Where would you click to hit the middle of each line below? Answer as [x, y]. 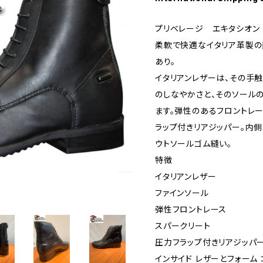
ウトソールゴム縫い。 [194, 144]
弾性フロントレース [191, 209]
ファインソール [182, 193]
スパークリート [183, 226]
